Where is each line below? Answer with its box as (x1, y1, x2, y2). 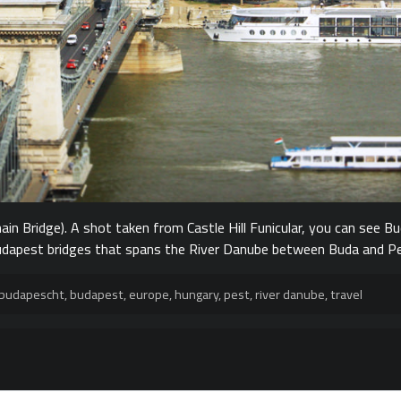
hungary (175, 282, 218, 306)
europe (129, 282, 169, 306)
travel (330, 282, 363, 306)
